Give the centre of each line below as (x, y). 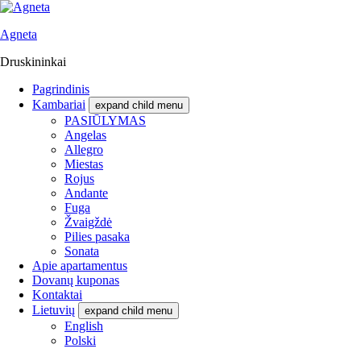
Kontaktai (57, 295)
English (84, 326)
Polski (80, 340)
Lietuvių (54, 310)
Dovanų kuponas (76, 280)
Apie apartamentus (80, 266)
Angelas (85, 135)
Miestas (84, 164)
